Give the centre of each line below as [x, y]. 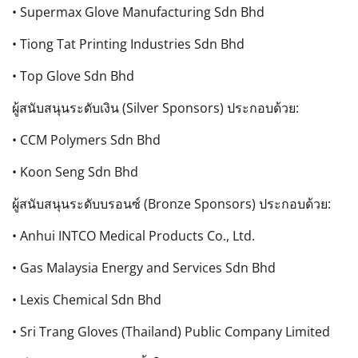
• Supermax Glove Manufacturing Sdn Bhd [138, 12]
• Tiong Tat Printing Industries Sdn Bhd [128, 44]
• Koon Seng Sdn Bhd [75, 171]
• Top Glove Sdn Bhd [73, 76]
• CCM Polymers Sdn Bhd [86, 139]
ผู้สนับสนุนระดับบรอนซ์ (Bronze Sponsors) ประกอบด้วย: [171, 203]
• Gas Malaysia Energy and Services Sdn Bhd [144, 267]
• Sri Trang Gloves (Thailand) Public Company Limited [171, 331]
